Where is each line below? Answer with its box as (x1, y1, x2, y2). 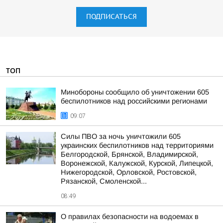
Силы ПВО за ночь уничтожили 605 (61, 132, 181, 140)
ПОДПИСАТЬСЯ (86, 12, 137, 21)
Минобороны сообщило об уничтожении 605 (61, 88, 209, 96)
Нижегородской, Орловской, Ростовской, (61, 168, 197, 176)
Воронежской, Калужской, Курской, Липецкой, (61, 159, 213, 167)
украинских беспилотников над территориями (61, 141, 214, 149)
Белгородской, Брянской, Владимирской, (61, 150, 198, 158)
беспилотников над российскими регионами (61, 97, 207, 105)
